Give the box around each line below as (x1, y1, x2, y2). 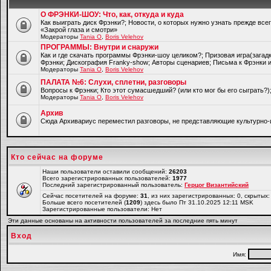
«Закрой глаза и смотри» (41, 26, 117, 33)
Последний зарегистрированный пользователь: (42, 181, 184, 188)
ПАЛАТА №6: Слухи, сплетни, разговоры (41, 78, 186, 87)
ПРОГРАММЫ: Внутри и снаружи (41, 43, 158, 51)
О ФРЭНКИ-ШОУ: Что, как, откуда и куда (41, 10, 184, 19)
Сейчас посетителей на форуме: (42, 192, 140, 199)
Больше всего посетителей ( (42, 199, 126, 206)
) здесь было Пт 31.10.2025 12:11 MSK (140, 199, 253, 206)
